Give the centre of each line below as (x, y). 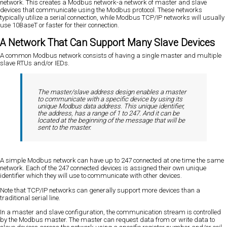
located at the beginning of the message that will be (111, 121)
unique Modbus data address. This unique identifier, (111, 106)
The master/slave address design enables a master (112, 92)
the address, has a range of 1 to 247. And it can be (108, 113)
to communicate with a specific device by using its (110, 99)
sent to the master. (64, 128)
